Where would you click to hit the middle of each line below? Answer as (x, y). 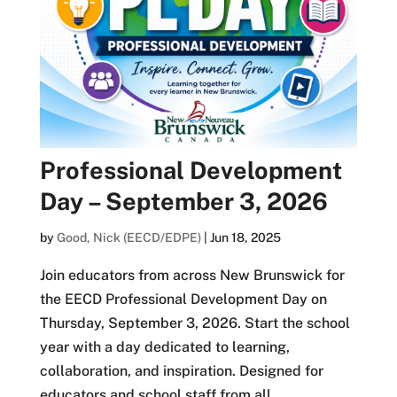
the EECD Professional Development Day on (183, 299)
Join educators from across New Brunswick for (192, 275)
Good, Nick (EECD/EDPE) (128, 237)
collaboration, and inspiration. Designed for (181, 370)
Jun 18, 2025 (245, 237)
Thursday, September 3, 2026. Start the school (195, 323)
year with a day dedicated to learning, (164, 346)
